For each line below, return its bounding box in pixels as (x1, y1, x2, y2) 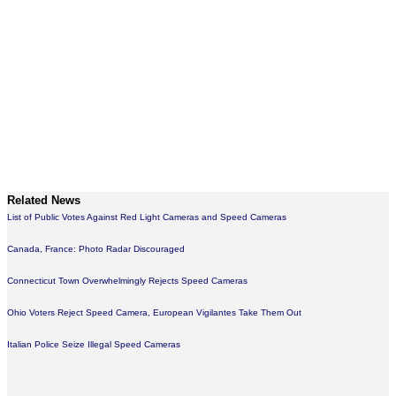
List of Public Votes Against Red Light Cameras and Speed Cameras (7, 212, 286, 222)
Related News (7, 194, 80, 207)
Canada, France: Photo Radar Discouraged (7, 244, 185, 254)
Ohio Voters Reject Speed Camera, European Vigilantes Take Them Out (7, 308, 301, 317)
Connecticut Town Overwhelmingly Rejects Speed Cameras (7, 276, 247, 286)
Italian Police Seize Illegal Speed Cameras (7, 339, 180, 349)
